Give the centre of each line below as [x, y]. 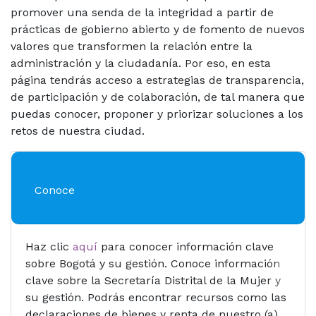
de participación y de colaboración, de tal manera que [158, 97]
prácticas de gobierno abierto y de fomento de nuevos [158, 29]
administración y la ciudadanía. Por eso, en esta [141, 63]
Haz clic [49, 246]
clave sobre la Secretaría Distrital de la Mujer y [153, 280]
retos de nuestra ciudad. [78, 130]
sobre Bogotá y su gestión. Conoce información [153, 263]
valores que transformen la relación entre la [132, 46]
